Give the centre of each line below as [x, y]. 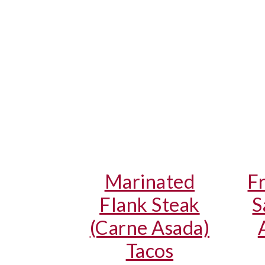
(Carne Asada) [150, 227]
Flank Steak [150, 204]
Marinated [150, 181]
